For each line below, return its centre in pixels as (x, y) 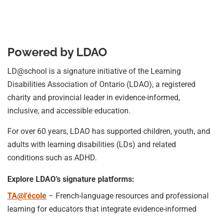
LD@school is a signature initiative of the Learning (94, 71)
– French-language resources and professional (128, 196)
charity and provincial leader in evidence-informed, (94, 97)
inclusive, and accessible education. (69, 110)
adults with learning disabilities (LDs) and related (92, 144)
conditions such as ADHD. (52, 157)
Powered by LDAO (57, 52)
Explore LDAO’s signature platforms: (71, 179)
